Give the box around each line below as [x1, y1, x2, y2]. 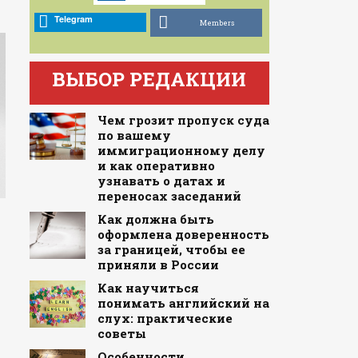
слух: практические [97, 309, 233, 326]
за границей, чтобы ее [97, 241, 245, 257]
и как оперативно [97, 157, 215, 173]
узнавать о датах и [97, 172, 225, 189]
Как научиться [97, 279, 199, 296]
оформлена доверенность [97, 225, 269, 242]
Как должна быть [97, 210, 214, 227]
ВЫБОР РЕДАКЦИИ [52, 66, 247, 93]
